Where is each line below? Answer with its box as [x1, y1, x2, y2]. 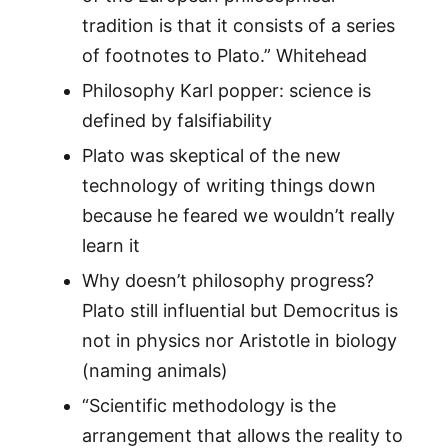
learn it [81, 235, 140, 257]
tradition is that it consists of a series [81, 15, 395, 37]
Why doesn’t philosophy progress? [81, 270, 374, 292]
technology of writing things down [81, 175, 376, 197]
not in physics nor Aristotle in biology [81, 330, 397, 352]
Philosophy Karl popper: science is [81, 80, 371, 102]
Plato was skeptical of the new [81, 145, 341, 167]
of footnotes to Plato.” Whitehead [81, 45, 367, 67]
